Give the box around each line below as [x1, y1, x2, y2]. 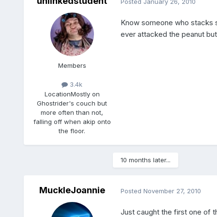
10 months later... [120, 156, 170, 164]
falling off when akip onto [33, 117, 111, 125]
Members [58, 62, 86, 70]
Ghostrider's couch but [37, 99, 108, 107]
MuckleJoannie [39, 185, 105, 196]
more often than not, [41, 108, 104, 116]
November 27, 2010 [143, 186, 201, 195]
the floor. [59, 126, 86, 135]
